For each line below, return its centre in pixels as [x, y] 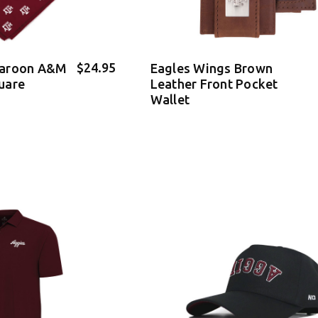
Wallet [170, 100]
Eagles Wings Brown [211, 68]
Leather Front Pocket [214, 84]
